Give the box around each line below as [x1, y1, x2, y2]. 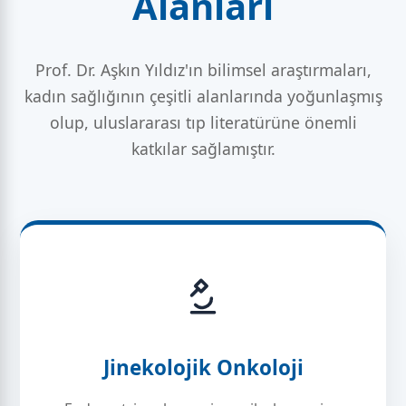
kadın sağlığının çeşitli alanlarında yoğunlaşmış [24, 85, 382, 107]
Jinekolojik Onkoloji [102, 353, 304, 382]
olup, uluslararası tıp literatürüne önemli [49, 111, 357, 133]
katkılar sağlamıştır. [130, 138, 275, 159]
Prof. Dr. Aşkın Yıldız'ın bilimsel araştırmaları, [34, 59, 372, 81]
